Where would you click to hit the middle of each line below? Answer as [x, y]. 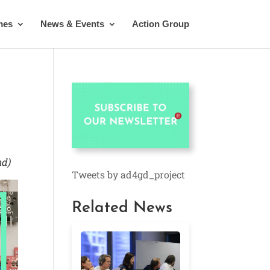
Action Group [160, 24]
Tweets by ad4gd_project [129, 175]
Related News [122, 209]
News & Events [72, 24]
